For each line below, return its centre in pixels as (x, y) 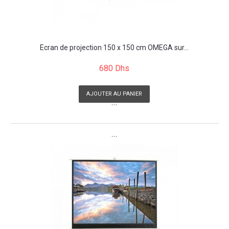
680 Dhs (114, 68)
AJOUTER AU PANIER (114, 94)
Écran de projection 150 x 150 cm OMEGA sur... (114, 47)
